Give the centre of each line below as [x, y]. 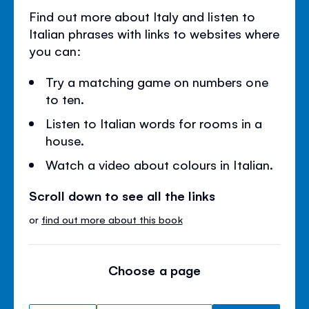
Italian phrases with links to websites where [154, 33]
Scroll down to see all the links [122, 196]
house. [65, 140]
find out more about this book [112, 219]
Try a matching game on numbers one [157, 82]
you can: [56, 51]
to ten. [65, 99]
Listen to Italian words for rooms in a [154, 123]
